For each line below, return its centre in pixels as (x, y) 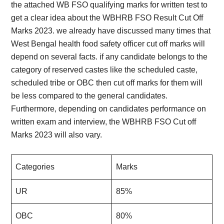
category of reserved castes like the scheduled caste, (104, 70)
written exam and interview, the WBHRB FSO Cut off (104, 122)
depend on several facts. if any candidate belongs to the (109, 57)
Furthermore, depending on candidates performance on (109, 109)
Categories (35, 167)
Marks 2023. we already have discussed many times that (111, 31)
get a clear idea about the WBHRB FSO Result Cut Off (107, 18)
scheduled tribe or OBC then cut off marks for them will (107, 83)
